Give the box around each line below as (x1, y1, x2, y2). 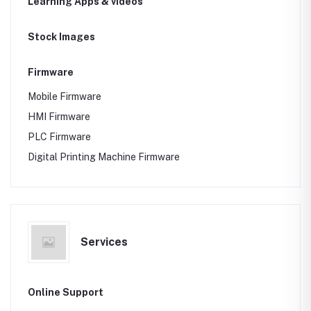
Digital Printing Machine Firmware (28, 151, 180, 162)
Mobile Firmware (28, 91, 101, 102)
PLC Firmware (28, 131, 91, 142)
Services (81, 235, 128, 249)
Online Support (28, 287, 103, 298)
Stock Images (28, 31, 95, 42)
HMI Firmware (28, 111, 90, 122)
